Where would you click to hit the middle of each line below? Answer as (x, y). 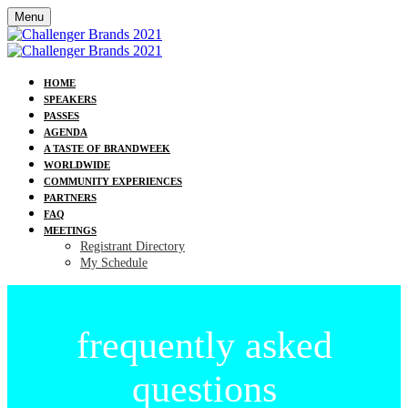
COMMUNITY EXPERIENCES (113, 181)
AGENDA (66, 132)
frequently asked (204, 345)
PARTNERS (70, 198)
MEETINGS (70, 230)
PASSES (61, 116)
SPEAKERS (70, 99)
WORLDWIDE (77, 165)
